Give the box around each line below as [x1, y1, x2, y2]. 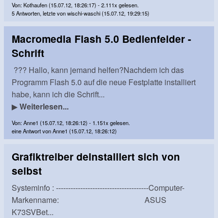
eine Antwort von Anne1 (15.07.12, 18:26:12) [12, 127, 117, 135]
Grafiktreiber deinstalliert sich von [12, 149, 180, 164]
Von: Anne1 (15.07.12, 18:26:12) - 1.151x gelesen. [12, 118, 130, 127]
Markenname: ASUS [12, 194, 166, 206]
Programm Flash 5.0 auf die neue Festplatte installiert [12, 76, 196, 88]
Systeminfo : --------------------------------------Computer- [12, 182, 184, 194]
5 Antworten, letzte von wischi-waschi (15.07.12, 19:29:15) [12, 9, 149, 17]
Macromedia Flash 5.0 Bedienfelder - [12, 32, 191, 46]
